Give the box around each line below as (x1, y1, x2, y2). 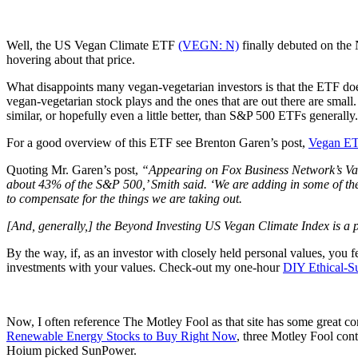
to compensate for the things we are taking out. (6, 191, 242, 205)
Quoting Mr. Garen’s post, (6, 162, 141, 177)
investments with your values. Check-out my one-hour (6, 260, 283, 274)
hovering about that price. (6, 52, 135, 66)
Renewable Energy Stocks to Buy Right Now (6, 328, 237, 343)
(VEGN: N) (178, 38, 239, 52)
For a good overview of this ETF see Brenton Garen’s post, (6, 135, 308, 149)
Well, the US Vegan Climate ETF (6, 38, 178, 52)
